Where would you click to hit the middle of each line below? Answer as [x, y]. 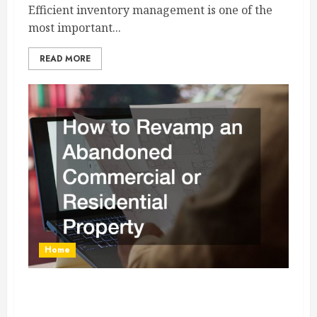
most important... [75, 28]
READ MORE [65, 59]
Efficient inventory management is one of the [150, 10]
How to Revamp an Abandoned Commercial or [154, 297]
